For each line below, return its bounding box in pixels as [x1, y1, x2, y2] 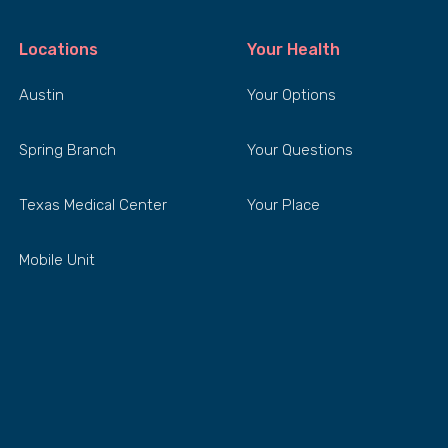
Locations [19, 40, 98, 59]
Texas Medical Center [19, 196, 167, 214]
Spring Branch [19, 141, 116, 159]
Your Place [247, 196, 320, 214]
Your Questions [247, 141, 353, 159]
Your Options [247, 86, 336, 104]
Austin [19, 86, 64, 104]
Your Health [247, 40, 340, 59]
